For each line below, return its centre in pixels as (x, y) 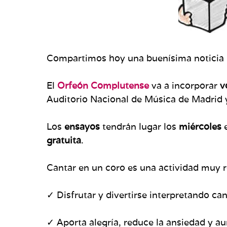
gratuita (64, 140)
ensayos (83, 126)
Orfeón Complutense (103, 85)
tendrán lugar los (141, 126)
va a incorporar (184, 85)
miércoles (201, 126)
